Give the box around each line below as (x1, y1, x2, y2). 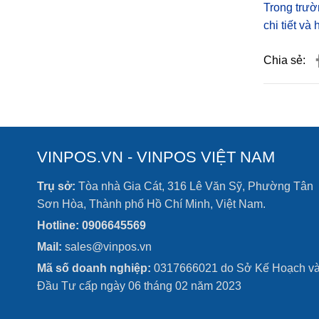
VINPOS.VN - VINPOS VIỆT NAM (37, 148, 275, 166)
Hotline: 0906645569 (37, 219, 146, 231)
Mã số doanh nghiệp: (37, 262, 151, 274)
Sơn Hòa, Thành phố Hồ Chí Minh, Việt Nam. (37, 198, 266, 210)
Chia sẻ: (263, 54, 305, 66)
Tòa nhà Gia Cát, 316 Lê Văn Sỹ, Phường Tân (75, 180, 313, 192)
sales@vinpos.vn (62, 241, 152, 253)
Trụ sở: (37, 180, 75, 192)
